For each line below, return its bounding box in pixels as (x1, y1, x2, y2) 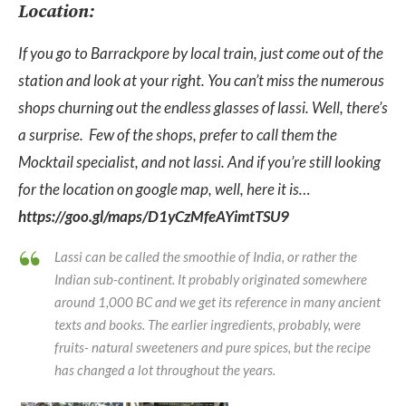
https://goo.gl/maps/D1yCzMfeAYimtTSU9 (18, 207, 289, 226)
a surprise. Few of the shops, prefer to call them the (18, 125, 337, 144)
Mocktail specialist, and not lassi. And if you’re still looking (18, 152, 381, 171)
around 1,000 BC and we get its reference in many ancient (54, 294, 381, 310)
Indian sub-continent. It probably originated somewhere (54, 271, 367, 287)
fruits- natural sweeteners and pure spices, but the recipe (54, 339, 371, 355)
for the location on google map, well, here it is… (18, 179, 310, 198)
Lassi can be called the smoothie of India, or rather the (54, 248, 357, 265)
